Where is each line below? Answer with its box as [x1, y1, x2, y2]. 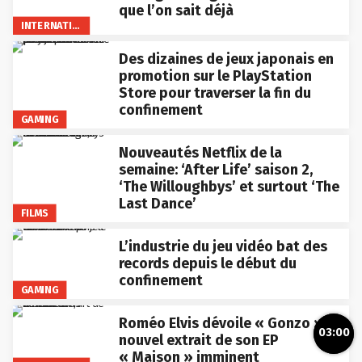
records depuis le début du [118, 254, 297, 272]
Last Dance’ [118, 194, 196, 213]
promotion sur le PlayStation [118, 66, 312, 85]
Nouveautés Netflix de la [118, 143, 282, 162]
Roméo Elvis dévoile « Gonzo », [118, 314, 326, 332]
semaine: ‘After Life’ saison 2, [118, 160, 313, 179]
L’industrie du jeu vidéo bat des [118, 237, 327, 255]
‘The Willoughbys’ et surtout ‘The [118, 177, 339, 196]
